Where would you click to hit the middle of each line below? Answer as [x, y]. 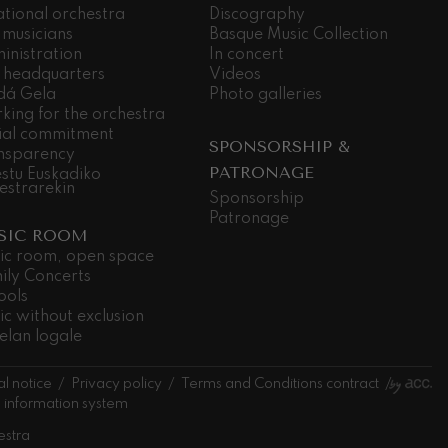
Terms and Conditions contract [280, 383]
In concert [247, 54]
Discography [257, 14]
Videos [235, 74]
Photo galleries [266, 94]
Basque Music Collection [299, 34]
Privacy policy [117, 383]
